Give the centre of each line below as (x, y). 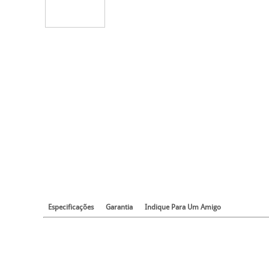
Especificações (71, 207)
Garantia (119, 207)
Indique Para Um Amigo (183, 207)
